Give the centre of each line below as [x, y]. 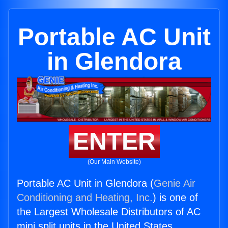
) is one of [175, 198]
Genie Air [175, 183]
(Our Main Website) [114, 162]
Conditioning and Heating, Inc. [85, 198]
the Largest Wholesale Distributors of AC [109, 212]
